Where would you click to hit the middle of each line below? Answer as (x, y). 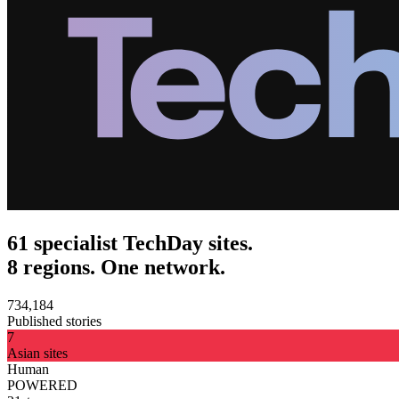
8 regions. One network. (116, 267)
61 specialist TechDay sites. (130, 243)
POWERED (42, 385)
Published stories (54, 321)
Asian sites (37, 353)
